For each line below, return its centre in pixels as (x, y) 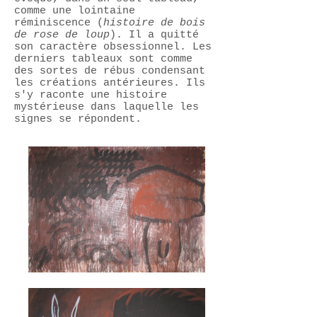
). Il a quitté (154, 35)
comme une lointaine (75, 11)
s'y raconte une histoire (91, 95)
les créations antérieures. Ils (110, 83)
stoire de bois (161, 23)
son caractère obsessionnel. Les (113, 47)
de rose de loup (62, 35)
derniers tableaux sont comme (103, 59)
